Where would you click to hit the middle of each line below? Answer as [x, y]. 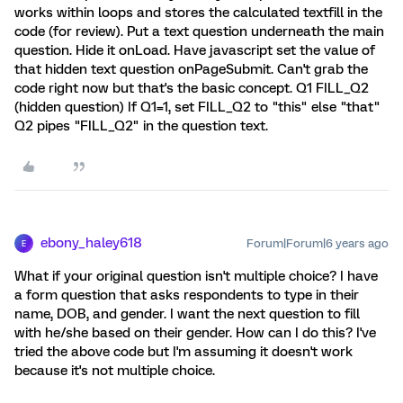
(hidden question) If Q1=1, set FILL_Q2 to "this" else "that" [197, 107]
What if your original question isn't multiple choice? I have [196, 276]
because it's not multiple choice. [115, 371]
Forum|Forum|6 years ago [318, 243]
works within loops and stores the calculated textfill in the [198, 13]
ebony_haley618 [91, 243]
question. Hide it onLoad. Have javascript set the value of [195, 50]
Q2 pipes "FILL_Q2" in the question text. [141, 126]
